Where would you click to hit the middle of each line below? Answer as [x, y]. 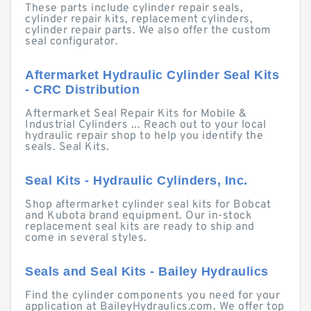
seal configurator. [72, 42]
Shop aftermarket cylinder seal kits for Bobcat [148, 205]
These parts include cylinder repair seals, [134, 8]
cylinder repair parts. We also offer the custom [148, 31]
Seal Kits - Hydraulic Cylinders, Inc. [136, 180]
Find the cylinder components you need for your [152, 296]
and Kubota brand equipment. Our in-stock [138, 216]
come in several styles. [86, 238]
